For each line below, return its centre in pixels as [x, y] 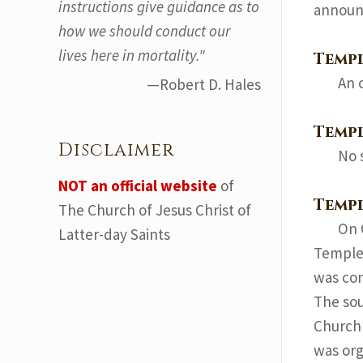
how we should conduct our [145, 31]
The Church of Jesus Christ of [155, 210]
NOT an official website [138, 186]
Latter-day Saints [114, 234]
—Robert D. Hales [204, 84]
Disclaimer [116, 150]
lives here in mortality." [132, 55]
